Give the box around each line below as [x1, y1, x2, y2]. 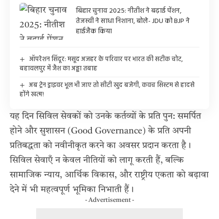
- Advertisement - [85, 197, 134, 204]
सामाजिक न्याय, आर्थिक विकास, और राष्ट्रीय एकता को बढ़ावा [10, 171, 209, 180]
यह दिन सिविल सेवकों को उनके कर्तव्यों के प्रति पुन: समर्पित [10, 112, 201, 121]
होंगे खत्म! [20, 89, 44, 100]
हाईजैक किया [76, 26, 112, 38]
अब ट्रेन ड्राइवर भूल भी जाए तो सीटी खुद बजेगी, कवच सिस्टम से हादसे [28, 80, 195, 91]
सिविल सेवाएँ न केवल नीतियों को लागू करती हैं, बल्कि [10, 156, 184, 165]
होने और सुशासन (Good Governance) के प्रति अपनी [10, 127, 191, 136]
